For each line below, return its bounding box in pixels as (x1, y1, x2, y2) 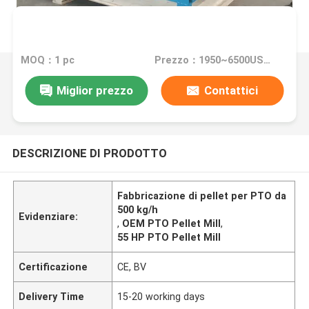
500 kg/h (117, 203, 159, 215)
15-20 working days (117, 290, 206, 302)
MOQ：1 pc (21, 54, 75, 66)
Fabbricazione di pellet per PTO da (117, 190, 287, 201)
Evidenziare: (19, 210, 79, 222)
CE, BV (117, 261, 147, 272)
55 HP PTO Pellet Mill (117, 231, 221, 243)
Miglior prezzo (56, 83, 133, 97)
